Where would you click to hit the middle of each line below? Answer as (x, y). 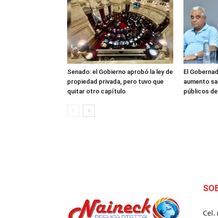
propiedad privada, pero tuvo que (115, 82)
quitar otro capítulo (96, 91)
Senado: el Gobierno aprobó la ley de (120, 72)
